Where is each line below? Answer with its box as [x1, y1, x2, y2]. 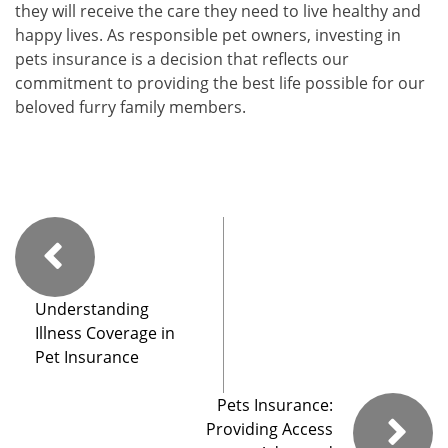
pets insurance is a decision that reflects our [15, 48, 349, 71]
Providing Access [206, 418, 333, 441]
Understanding [35, 298, 149, 321]
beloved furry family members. [15, 96, 246, 119]
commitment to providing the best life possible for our [15, 72, 425, 95]
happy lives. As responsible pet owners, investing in [15, 24, 401, 47]
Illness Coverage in [35, 322, 175, 345]
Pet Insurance [35, 346, 139, 369]
